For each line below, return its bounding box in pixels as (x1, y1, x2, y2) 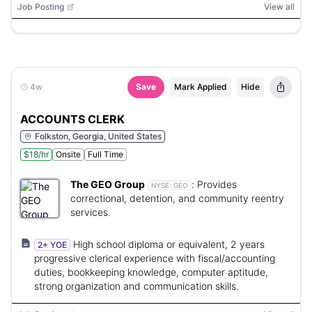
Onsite (56, 149, 81, 159)
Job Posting (17, 1, 64, 12)
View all (264, 1, 295, 12)
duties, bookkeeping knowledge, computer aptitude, (34, 266, 268, 278)
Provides (197, 178, 237, 190)
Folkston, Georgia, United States (35, 131, 162, 141)
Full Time (88, 149, 123, 159)
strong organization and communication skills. (34, 280, 239, 292)
